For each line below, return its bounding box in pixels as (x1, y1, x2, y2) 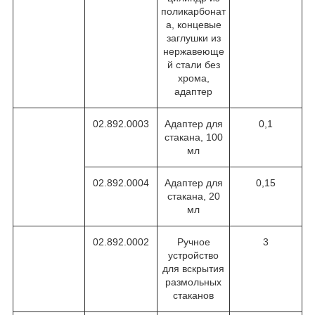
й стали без (167, 58, 220, 70)
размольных (165, 276, 221, 288)
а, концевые (165, 18, 221, 30)
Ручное (176, 236, 210, 247)
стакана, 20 (167, 190, 220, 202)
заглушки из (166, 32, 221, 44)
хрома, (177, 72, 210, 84)
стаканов (173, 289, 214, 301)
